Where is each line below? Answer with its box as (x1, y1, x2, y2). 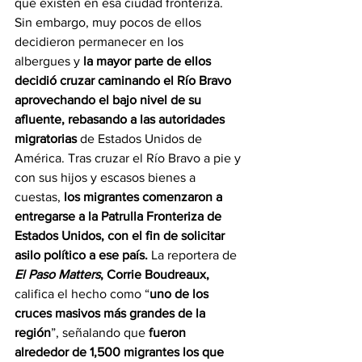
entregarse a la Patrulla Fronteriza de (15, 208, 225, 223)
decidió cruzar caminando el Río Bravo (15, 73, 234, 87)
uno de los (149, 286, 212, 301)
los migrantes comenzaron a (64, 189, 225, 204)
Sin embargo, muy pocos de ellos (15, 15, 204, 29)
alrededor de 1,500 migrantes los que (15, 344, 227, 359)
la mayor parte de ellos (83, 53, 214, 68)
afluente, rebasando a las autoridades (15, 112, 228, 126)
